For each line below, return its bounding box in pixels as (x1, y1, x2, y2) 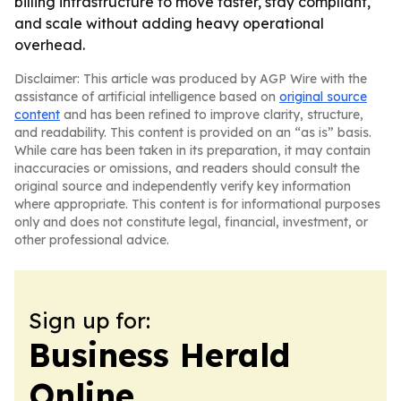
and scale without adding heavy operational (14, 14, 324, 32)
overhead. (14, 36, 85, 54)
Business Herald (29, 335, 290, 375)
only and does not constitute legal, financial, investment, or (14, 214, 368, 230)
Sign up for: (29, 307, 150, 334)
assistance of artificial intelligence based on (14, 89, 279, 105)
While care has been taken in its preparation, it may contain (14, 142, 371, 158)
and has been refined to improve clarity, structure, (60, 107, 363, 123)
